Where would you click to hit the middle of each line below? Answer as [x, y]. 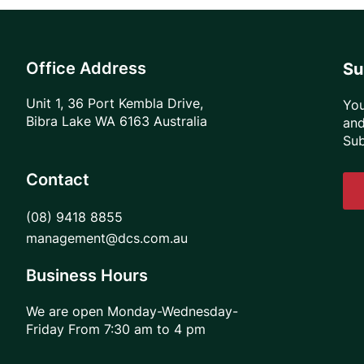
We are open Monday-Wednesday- [132, 311]
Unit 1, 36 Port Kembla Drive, [115, 103]
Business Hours [87, 275]
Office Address [86, 68]
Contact [58, 180]
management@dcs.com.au [107, 238]
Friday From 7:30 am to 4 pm [116, 329]
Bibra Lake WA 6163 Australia [119, 121]
